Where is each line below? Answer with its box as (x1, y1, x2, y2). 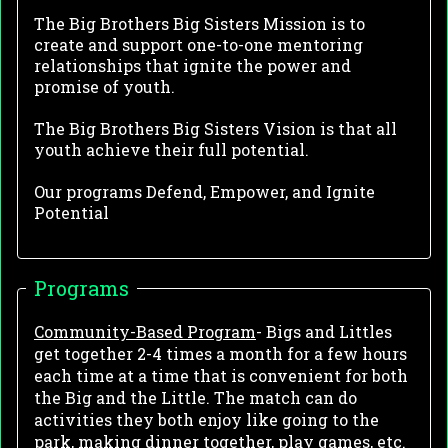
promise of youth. (34, 76, 179, 98)
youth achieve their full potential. (34, 139, 313, 161)
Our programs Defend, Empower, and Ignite (34, 181, 375, 203)
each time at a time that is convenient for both (34, 365, 408, 387)
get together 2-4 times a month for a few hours (34, 343, 407, 365)
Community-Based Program (34, 321, 256, 343)
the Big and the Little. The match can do (34, 387, 357, 409)
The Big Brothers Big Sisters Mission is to (34, 13, 365, 35)
